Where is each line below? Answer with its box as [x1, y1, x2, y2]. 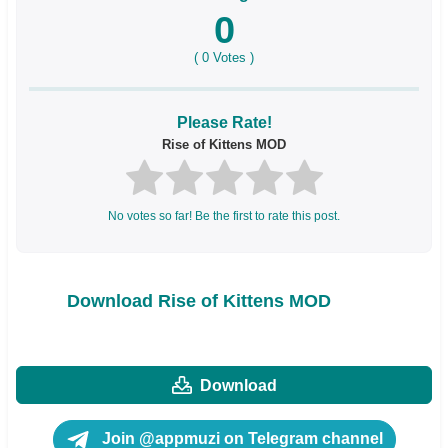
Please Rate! [176, 113, 272, 131]
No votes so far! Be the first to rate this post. [108, 209, 340, 224]
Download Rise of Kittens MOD [67, 290, 331, 311]
